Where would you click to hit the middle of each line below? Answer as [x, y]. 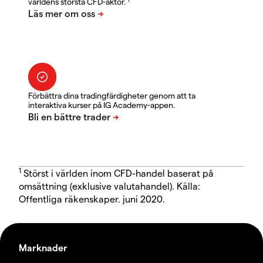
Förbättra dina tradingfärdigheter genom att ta [112, 96]
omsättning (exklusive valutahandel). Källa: [109, 186]
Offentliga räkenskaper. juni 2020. [92, 199]
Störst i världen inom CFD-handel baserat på [117, 173]
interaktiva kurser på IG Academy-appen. [102, 105]
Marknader [43, 248]
